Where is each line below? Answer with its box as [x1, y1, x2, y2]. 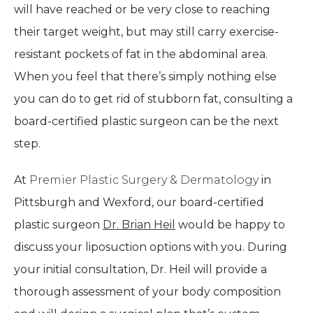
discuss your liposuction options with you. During [14, 240, 287, 254]
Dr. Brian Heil [103, 218, 175, 232]
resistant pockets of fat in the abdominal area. [14, 48, 268, 61]
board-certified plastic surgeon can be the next [14, 115, 279, 129]
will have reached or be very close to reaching [14, 3, 270, 17]
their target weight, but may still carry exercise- [14, 25, 279, 39]
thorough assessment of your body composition [14, 285, 281, 299]
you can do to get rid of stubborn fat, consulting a [14, 92, 293, 106]
